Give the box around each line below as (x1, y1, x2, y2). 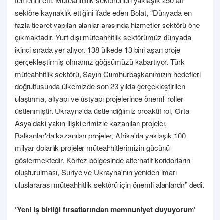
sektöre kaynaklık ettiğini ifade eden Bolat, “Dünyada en (15, 7, 192, 18)
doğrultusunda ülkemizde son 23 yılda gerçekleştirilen (15, 81, 185, 91)
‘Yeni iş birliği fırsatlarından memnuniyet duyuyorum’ (15, 203, 196, 215)
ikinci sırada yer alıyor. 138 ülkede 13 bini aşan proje (15, 44, 180, 55)
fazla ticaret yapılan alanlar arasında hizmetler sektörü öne (15, 19, 200, 30)
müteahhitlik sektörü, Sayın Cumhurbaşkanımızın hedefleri (15, 68, 201, 79)
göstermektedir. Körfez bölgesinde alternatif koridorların (15, 154, 190, 165)
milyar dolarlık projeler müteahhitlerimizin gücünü (15, 142, 170, 153)
